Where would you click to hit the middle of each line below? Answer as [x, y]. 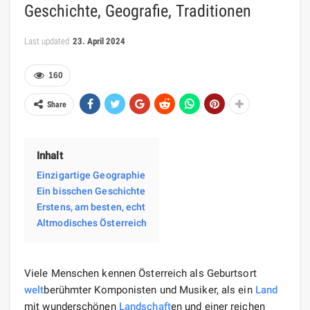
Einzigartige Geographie [91, 175]
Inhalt [50, 155]
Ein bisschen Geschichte [91, 191]
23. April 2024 [99, 41]
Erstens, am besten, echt [91, 207]
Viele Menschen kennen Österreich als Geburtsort [140, 273]
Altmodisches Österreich [92, 222]
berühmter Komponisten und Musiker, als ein [149, 290]
